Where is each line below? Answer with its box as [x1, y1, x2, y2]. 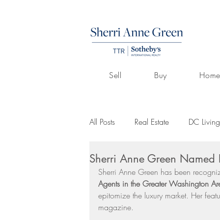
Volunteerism [109, 156, 149, 166]
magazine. [98, 202, 134, 213]
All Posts [89, 116, 115, 127]
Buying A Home [109, 195, 161, 206]
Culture [168, 156, 191, 166]
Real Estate [135, 116, 169, 127]
